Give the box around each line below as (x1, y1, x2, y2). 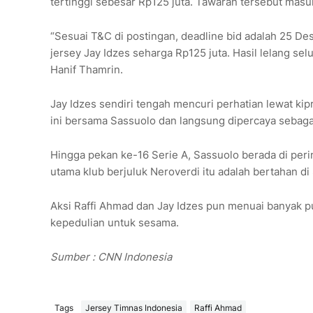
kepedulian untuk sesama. (50, 216, 179, 230)
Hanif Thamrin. (50, 63, 123, 77)
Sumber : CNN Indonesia (50, 250, 172, 264)
